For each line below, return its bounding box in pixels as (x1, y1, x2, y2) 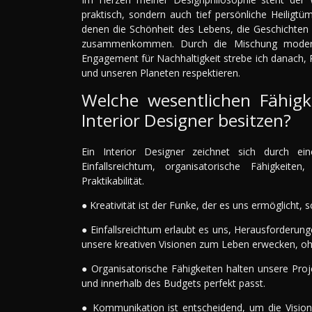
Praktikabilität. (81, 174, 144, 188)
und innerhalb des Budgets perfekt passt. (81, 276, 265, 290)
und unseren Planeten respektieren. (81, 66, 240, 80)
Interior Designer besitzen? (81, 109, 291, 132)
